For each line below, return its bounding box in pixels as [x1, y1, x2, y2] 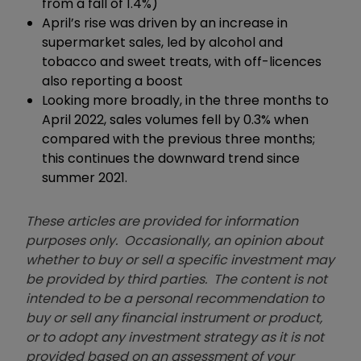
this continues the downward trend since [42, 149, 300, 168]
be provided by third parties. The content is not [26, 270, 327, 289]
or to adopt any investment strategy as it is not [26, 328, 324, 347]
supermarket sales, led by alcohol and [42, 33, 283, 52]
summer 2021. [42, 168, 127, 188]
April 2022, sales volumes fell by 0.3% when [42, 110, 309, 130]
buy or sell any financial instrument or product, [26, 309, 322, 328]
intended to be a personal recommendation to [26, 289, 324, 309]
